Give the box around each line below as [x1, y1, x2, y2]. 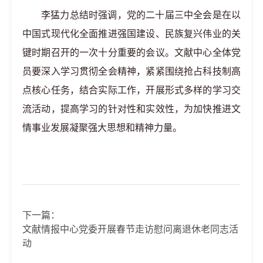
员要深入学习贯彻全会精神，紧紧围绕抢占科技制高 [22, 66, 241, 76]
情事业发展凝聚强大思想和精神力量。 [22, 123, 182, 133]
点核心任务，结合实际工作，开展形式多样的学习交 [22, 85, 241, 95]
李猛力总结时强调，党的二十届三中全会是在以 [41, 10, 241, 20]
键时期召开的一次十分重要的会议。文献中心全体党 [22, 48, 241, 58]
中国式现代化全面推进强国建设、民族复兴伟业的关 [22, 29, 241, 39]
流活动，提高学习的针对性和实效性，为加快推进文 [22, 104, 241, 114]
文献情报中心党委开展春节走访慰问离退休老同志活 [22, 224, 238, 234]
